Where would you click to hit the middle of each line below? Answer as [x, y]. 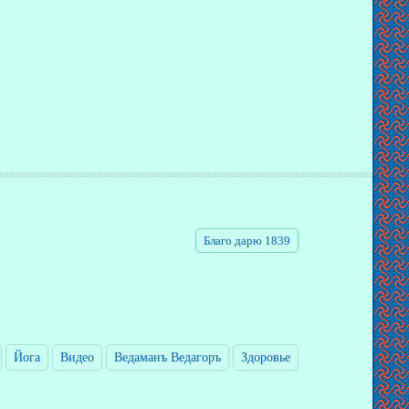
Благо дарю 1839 [247, 241]
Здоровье [266, 358]
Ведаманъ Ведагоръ [168, 358]
